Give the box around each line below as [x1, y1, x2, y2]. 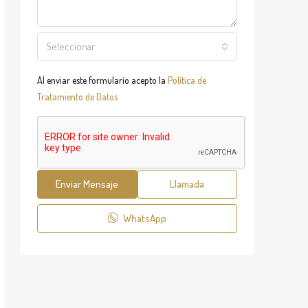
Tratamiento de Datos [37, 91, 118, 102]
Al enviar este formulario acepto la [37, 74, 168, 86]
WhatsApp [121, 212, 166, 225]
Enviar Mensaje [56, 177, 119, 190]
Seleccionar [46, 40, 95, 53]
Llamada [170, 177, 205, 190]
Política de [168, 74, 206, 86]
